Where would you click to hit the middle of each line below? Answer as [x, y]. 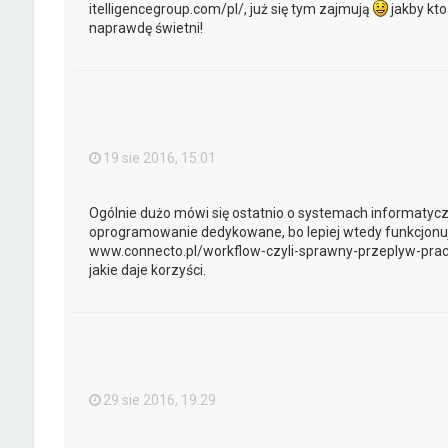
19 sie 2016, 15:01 [159, 157]
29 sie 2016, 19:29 [159, 399]
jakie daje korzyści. [147, 269]
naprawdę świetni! [145, 27]
